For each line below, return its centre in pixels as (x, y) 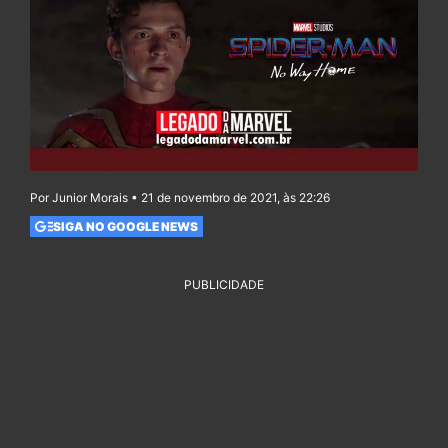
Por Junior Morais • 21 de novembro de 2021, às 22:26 (180, 198)
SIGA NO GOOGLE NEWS (125, 226)
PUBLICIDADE (224, 285)
